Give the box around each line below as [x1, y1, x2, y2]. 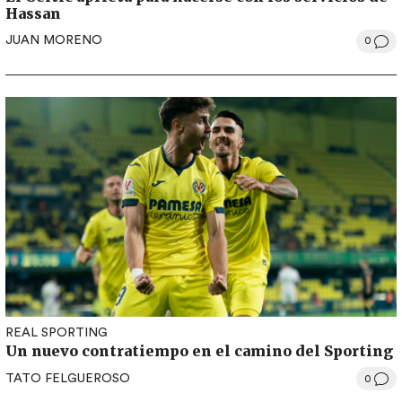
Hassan [5, 4, 61, 22]
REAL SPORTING [5, 327, 108, 340]
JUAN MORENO [5, 34, 102, 48]
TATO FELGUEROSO [5, 371, 130, 385]
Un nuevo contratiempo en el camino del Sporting [5, 342, 393, 361]
